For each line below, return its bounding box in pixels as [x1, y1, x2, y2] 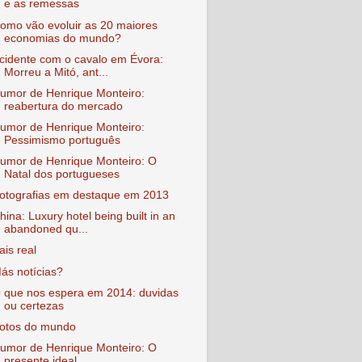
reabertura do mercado [3, 99, 123, 112]
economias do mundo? [3, 32, 121, 44]
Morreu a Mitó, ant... [3, 65, 108, 78]
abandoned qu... [3, 223, 88, 236]
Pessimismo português [3, 133, 120, 146]
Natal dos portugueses [3, 168, 120, 180]
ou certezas [3, 299, 64, 312]
